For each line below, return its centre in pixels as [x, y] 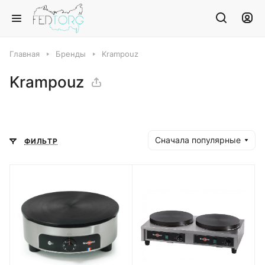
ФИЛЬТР [41, 141]
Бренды [71, 54]
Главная [25, 54]
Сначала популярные [198, 140]
